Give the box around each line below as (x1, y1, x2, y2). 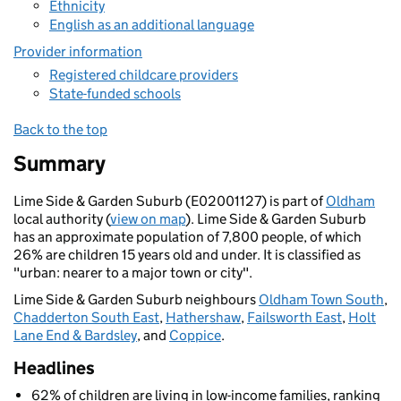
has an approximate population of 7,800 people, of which (13, 228, 362, 245)
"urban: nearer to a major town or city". (13, 264, 252, 281)
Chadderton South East (13, 309, 159, 326)
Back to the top (13, 121, 107, 138)
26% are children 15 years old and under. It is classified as (13, 246, 361, 263)
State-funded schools (49, 85, 181, 102)
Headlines (13, 357, 95, 379)
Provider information (13, 43, 142, 60)
